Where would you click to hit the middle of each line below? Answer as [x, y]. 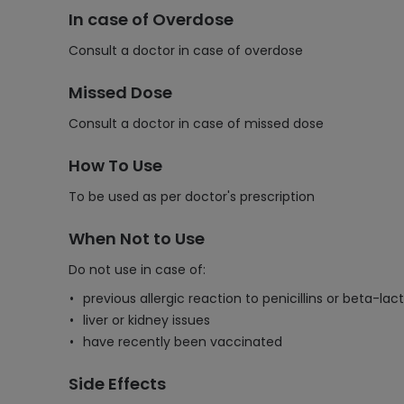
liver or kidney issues [147, 320]
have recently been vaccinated [183, 342]
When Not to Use [137, 239]
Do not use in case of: [137, 270]
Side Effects [117, 384]
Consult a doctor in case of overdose [186, 50]
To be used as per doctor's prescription [192, 197]
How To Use [115, 165]
